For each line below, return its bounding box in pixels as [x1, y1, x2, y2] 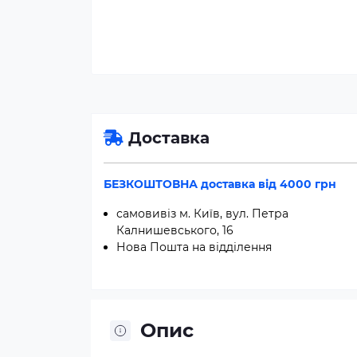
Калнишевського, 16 [116, 223, 233, 237]
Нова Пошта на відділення [116, 240, 272, 254]
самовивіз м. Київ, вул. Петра [116, 206, 288, 221]
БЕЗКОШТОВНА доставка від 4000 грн [104, 177, 336, 191]
